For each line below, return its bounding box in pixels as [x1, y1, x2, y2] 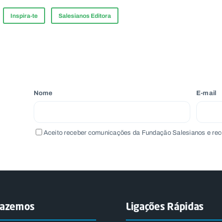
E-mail [196, 88, 217, 98]
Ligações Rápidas [126, 200, 204, 213]
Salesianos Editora [58, 11, 111, 21]
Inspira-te [10, 11, 38, 21]
